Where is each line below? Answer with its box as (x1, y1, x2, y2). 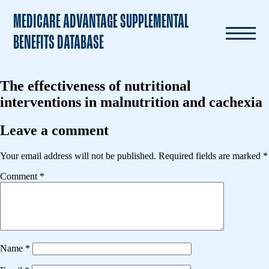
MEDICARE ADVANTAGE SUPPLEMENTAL (13, 12, 189, 33)
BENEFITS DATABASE (13, 33, 104, 54)
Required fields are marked (159, 150, 263, 161)
